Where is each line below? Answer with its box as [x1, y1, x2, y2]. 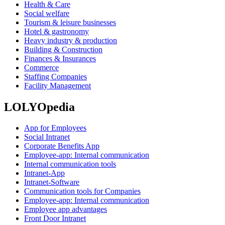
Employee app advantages [24, 205, 107, 214]
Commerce [24, 63, 59, 72]
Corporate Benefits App [24, 142, 99, 151]
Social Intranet [24, 133, 70, 142]
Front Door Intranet [24, 214, 86, 223]
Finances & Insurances [24, 54, 96, 63]
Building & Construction [24, 45, 102, 54]
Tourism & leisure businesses [24, 18, 116, 27]
